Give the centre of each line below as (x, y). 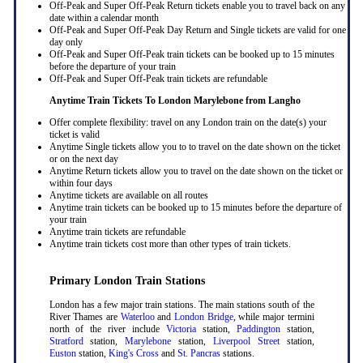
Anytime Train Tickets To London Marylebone (147, 101)
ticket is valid (74, 135)
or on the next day (83, 159)
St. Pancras (199, 354)
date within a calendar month (104, 18)
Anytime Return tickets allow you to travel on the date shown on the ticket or (196, 171)
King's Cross (133, 354)
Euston (62, 354)
